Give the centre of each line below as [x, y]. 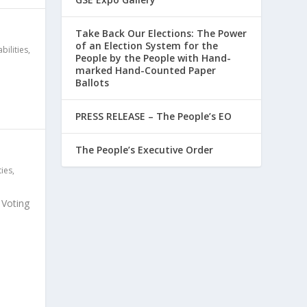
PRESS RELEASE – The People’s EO [154, 116]
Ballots [93, 82]
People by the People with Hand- [153, 58]
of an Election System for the [147, 45]
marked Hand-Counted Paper [146, 70]
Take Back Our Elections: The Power [161, 33]
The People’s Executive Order [145, 149]
